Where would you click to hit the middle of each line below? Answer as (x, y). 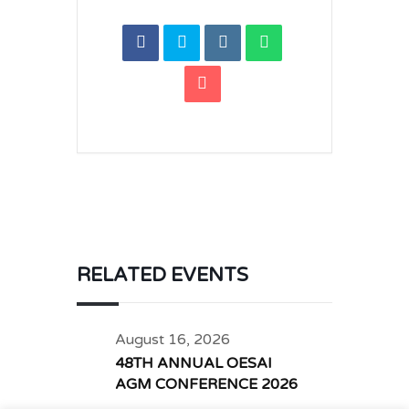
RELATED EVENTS (163, 275)
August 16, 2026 (173, 340)
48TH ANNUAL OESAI (194, 363)
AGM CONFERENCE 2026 (206, 384)
